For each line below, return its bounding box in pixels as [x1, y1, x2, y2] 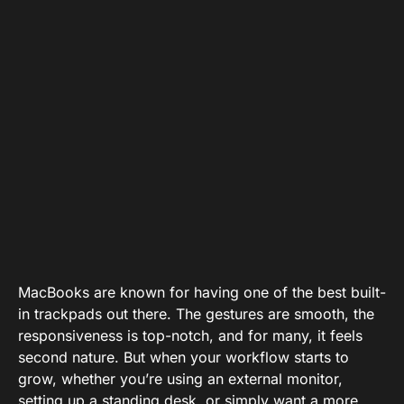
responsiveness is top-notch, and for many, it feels [18, 326, 363, 344]
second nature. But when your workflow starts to [18, 348, 349, 366]
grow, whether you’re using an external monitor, [18, 370, 343, 388]
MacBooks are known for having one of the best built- [18, 283, 386, 301]
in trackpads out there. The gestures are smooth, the [18, 305, 374, 323]
